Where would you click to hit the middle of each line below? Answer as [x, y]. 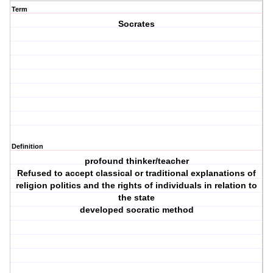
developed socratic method [136, 210]
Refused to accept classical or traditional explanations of [137, 173]
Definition [27, 147]
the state [137, 198]
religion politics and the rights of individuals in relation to [137, 186]
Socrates [137, 24]
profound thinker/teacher [136, 161]
